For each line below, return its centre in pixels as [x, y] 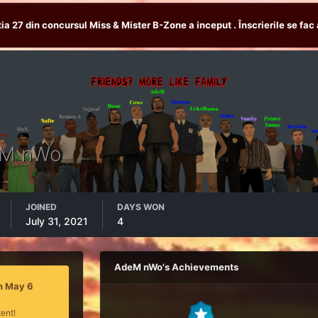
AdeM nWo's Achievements [176, 267]
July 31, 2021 [56, 221]
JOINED [41, 207]
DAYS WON [141, 207]
